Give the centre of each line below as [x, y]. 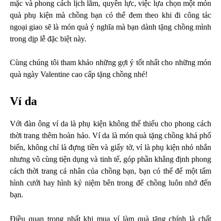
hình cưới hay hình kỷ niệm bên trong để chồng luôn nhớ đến [110, 183]
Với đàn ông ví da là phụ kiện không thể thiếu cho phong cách [110, 124]
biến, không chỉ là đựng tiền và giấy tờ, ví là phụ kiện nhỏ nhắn [110, 147]
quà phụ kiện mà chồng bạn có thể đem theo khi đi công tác [110, 15]
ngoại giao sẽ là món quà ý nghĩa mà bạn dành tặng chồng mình [110, 27]
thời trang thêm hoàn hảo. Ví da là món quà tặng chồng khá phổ [110, 136]
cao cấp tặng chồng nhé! [110, 74]
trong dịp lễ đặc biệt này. [48, 39]
